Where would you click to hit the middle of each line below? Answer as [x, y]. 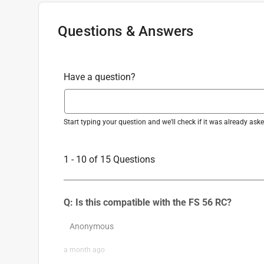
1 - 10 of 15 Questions [109, 159]
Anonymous [92, 226]
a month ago [84, 250]
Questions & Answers [126, 31]
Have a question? [100, 77]
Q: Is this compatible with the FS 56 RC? [148, 202]
